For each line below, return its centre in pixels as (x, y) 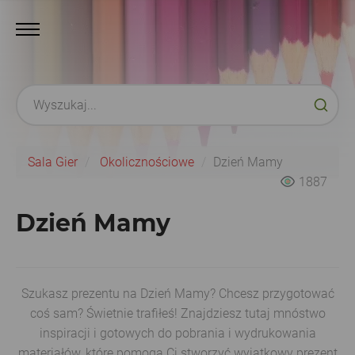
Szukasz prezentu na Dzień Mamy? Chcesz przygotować (177, 294)
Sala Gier (53, 162)
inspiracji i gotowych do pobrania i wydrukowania (177, 333)
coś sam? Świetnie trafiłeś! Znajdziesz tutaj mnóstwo (177, 313)
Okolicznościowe (147, 162)
